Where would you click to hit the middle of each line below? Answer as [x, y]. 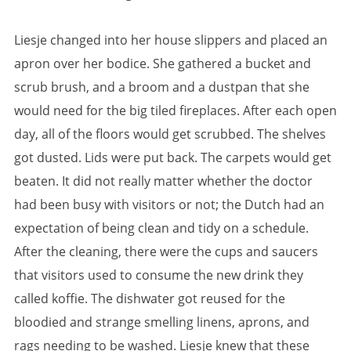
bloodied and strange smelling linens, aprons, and [162, 322]
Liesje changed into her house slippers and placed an [171, 40]
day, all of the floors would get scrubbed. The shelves [170, 134]
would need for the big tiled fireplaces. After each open [175, 110]
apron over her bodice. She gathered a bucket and [163, 63]
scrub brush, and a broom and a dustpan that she [162, 87]
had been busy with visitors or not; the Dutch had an [169, 204]
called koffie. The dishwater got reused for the [150, 298]
